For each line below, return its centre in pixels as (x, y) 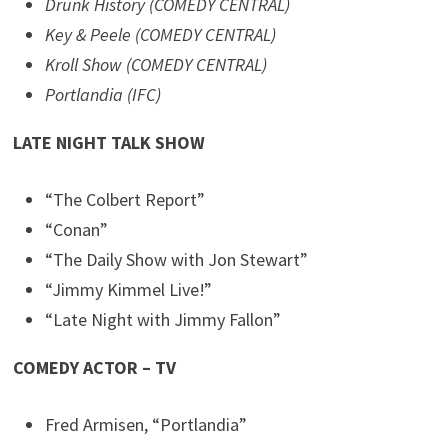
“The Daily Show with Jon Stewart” (177, 260)
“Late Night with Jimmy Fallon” (163, 320)
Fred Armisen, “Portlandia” (146, 425)
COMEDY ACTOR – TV (95, 368)
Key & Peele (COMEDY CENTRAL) (161, 35)
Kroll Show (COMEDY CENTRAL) (156, 65)
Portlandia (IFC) (103, 95)
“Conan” (77, 230)
